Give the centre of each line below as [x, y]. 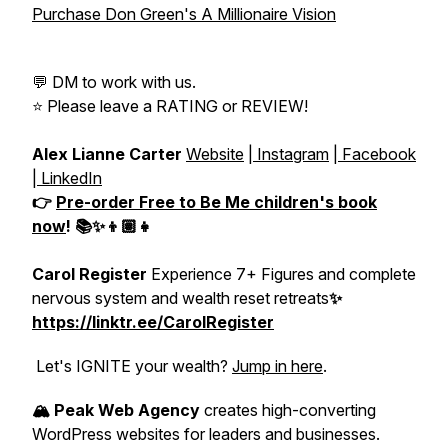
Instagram [291, 154]
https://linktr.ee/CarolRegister [153, 322]
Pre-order [97, 202]
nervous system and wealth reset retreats [180, 298]
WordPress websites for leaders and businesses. [206, 434]
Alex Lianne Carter [109, 154]
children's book [313, 202]
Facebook [377, 154]
